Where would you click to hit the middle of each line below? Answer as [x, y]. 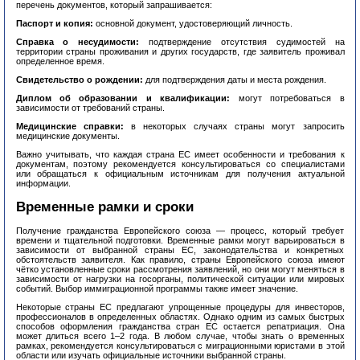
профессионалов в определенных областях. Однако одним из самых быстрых [180, 316]
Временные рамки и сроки [104, 206]
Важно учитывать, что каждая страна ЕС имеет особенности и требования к [180, 155]
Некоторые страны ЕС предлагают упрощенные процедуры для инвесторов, [180, 307]
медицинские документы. [67, 136]
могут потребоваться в [287, 98]
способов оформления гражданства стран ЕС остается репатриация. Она [180, 326]
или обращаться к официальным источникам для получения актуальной [180, 174]
